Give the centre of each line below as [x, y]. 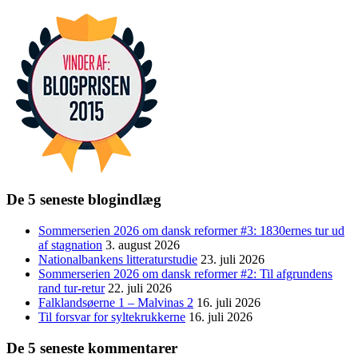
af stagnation [70, 245]
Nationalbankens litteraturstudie [118, 259]
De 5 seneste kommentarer [92, 348]
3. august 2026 [143, 245]
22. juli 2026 [140, 288]
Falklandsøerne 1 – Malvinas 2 [116, 302]
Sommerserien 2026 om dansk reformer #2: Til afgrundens [185, 273]
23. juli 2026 [233, 259]
